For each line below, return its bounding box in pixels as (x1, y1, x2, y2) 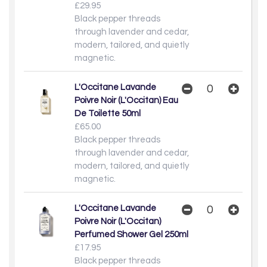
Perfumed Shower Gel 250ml (74, 229, 188, 239)
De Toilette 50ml (74, 108, 141, 118)
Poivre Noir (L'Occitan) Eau (74, 95, 178, 105)
